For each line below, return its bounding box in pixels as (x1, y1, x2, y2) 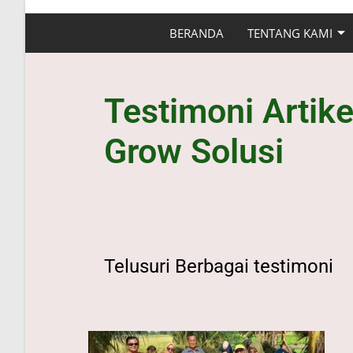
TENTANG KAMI (247, 24, 333, 41)
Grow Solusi (104, 131, 284, 171)
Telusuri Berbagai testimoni (104, 255, 333, 278)
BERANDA (169, 24, 224, 41)
